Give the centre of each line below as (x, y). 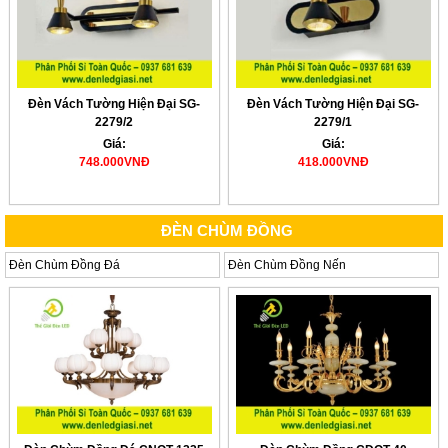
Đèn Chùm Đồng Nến (286, 264)
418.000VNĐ (333, 162)
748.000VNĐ (114, 162)
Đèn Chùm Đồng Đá (64, 264)
